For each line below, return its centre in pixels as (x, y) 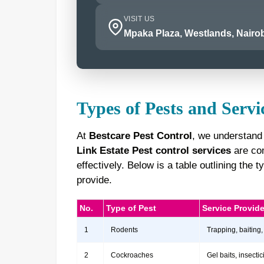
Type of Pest (131, 208)
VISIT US (139, 19)
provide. (94, 180)
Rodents (124, 230)
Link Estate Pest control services (154, 151)
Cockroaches (132, 255)
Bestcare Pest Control (140, 136)
